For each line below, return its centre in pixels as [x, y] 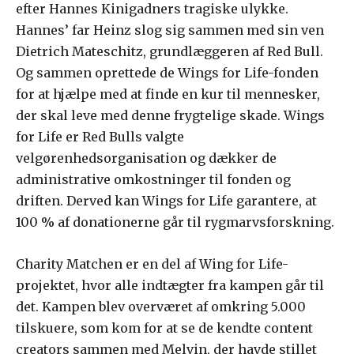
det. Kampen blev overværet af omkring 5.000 [161, 307]
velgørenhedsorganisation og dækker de [146, 158]
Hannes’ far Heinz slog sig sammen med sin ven [170, 30]
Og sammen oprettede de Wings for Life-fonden [167, 73]
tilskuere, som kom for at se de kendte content [164, 328]
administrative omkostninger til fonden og [153, 180]
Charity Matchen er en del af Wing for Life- [152, 264]
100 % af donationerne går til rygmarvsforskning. [175, 222]
